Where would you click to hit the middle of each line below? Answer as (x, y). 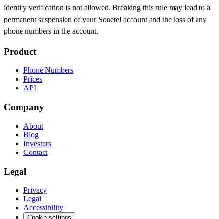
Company (24, 107)
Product (20, 51)
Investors (37, 143)
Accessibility (43, 208)
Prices (33, 79)
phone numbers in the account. (51, 31)
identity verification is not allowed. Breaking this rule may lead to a (107, 8)
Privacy (35, 190)
